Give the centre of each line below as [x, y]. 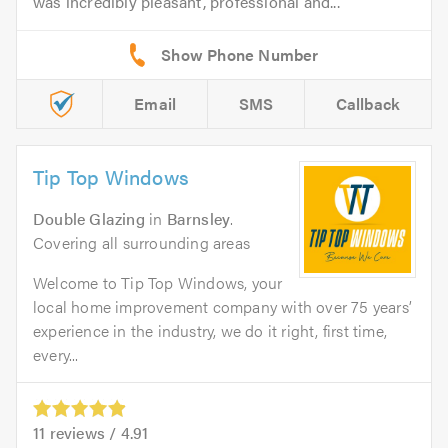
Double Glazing [89, 219]
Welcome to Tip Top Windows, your [158, 283]
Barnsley [198, 219]
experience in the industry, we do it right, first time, [210, 331]
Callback [368, 104]
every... [56, 355]
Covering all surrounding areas [141, 243]
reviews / [83, 433]
